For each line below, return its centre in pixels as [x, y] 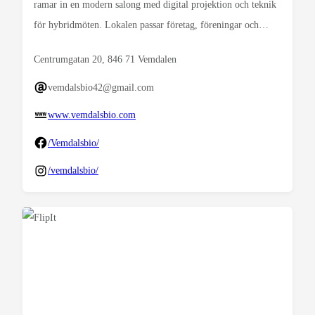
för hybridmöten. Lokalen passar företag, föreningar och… [151, 25]
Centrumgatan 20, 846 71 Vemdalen [105, 60]
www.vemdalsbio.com [92, 115]
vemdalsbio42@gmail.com [101, 87]
